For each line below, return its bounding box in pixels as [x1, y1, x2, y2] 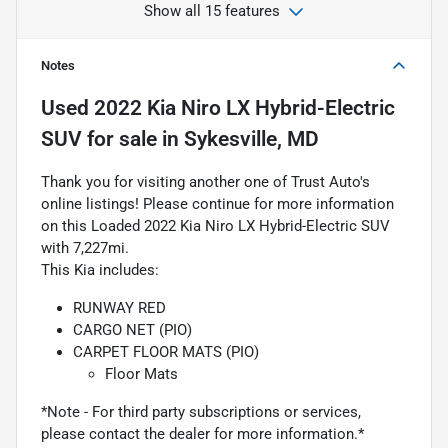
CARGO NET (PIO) [73, 320, 192, 339]
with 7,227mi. [41, 238, 129, 257]
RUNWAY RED [73, 298, 166, 317]
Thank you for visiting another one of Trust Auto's [41, 172, 370, 191]
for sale [82, 126, 157, 151]
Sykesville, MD [184, 126, 319, 151]
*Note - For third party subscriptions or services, [41, 402, 361, 421]
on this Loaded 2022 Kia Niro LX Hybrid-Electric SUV [41, 216, 390, 235]
